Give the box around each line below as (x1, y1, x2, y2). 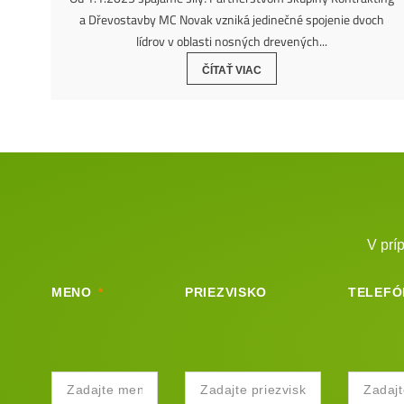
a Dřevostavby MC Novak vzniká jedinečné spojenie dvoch (79, 8, 384, 32)
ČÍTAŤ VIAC (202, 64, 262, 77)
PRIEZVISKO (185, 285, 267, 299)
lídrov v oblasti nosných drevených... (136, 30, 327, 53)
